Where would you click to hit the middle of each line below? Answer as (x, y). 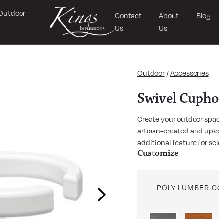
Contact (129, 15)
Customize (158, 153)
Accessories (189, 73)
